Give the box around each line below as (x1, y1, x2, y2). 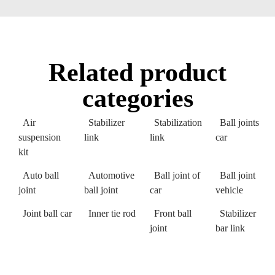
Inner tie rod (88, 208, 136, 219)
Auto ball (23, 170, 59, 181)
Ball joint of (154, 170, 200, 181)
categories (82, 84, 193, 113)
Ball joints (220, 117, 259, 128)
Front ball (154, 208, 192, 219)
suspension (18, 132, 61, 143)
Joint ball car (23, 208, 72, 219)
